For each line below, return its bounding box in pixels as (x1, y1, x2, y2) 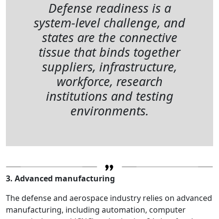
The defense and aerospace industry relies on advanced (6, 192, 212, 203)
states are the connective (42, 28, 177, 45)
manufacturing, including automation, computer (6, 204, 186, 215)
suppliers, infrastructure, (42, 58, 177, 75)
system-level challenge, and (34, 14, 185, 31)
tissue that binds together (39, 43, 180, 60)
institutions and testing (45, 87, 174, 104)
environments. (70, 102, 149, 119)
